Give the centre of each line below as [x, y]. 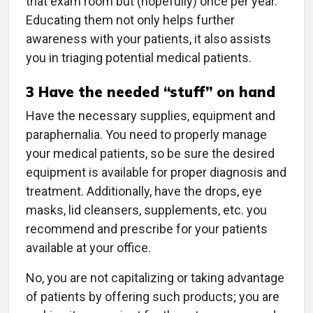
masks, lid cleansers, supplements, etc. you [146, 210]
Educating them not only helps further [130, 20]
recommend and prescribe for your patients [147, 228]
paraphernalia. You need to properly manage [146, 134]
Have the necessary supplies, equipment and [151, 115]
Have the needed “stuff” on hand [155, 92]
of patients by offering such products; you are [153, 296]
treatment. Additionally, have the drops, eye [144, 191]
